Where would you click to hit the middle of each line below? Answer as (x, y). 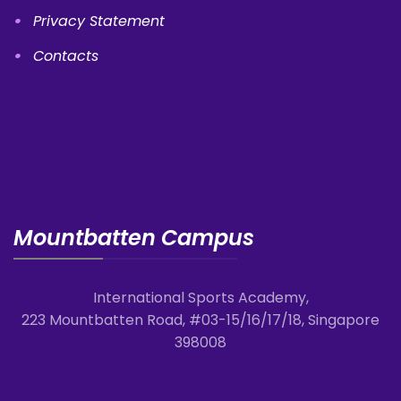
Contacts (66, 55)
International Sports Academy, (200, 297)
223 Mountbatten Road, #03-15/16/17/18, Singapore (200, 320)
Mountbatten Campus (134, 237)
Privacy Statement (99, 21)
